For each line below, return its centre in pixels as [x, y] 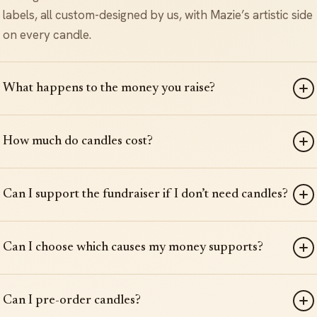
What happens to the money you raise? [109, 88]
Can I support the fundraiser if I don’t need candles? [145, 194]
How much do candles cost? [78, 141]
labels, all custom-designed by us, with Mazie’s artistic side [158, 15]
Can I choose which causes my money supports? [133, 247]
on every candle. [47, 34]
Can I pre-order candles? [72, 300]
